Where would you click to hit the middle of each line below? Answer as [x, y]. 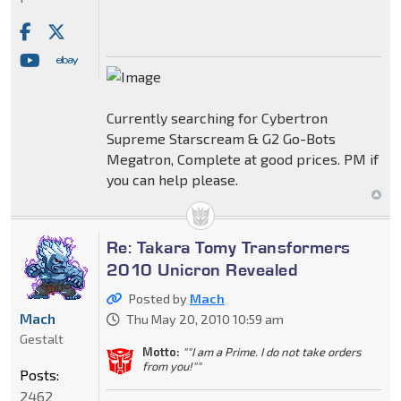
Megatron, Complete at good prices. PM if [242, 158]
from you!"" [171, 367]
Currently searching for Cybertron [217, 117]
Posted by [159, 298]
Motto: [161, 352]
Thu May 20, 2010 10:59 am [205, 319]
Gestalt [42, 338]
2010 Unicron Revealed [202, 269]
